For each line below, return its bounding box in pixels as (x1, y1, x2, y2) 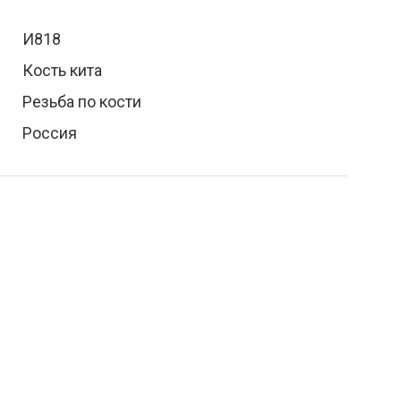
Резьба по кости (21, 92, 141, 111)
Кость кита (21, 61, 102, 80)
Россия (21, 124, 77, 142)
